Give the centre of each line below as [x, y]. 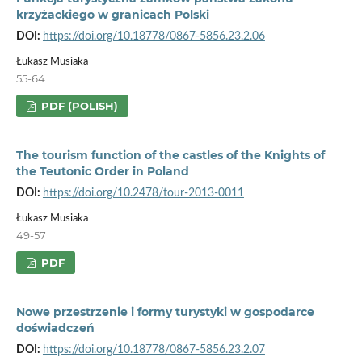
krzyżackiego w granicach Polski [112, 14]
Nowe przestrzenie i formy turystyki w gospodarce [165, 311]
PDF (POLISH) [78, 105]
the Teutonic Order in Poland [102, 171]
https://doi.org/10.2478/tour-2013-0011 [143, 193]
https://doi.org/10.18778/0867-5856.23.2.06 [154, 36]
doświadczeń [55, 328]
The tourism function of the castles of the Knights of [170, 155]
